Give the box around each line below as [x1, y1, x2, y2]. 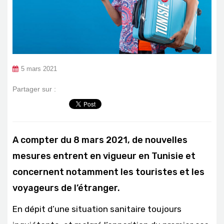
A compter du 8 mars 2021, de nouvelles [12, 134, 187, 145]
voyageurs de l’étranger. [12, 182, 120, 193]
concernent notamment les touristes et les [12, 166, 204, 177]
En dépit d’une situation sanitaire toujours [12, 203, 181, 214]
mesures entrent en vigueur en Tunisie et [12, 150, 195, 161]
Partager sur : [12, 84, 56, 93]
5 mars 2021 [21, 65, 57, 72]
